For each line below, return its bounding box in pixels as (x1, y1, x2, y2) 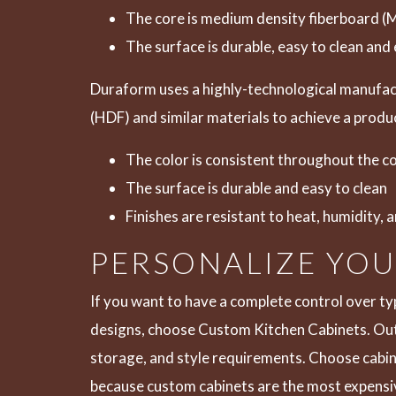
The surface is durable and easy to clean (126, 179, 387, 197)
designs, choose (90, 320, 198, 339)
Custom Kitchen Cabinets (198, 320, 367, 339)
